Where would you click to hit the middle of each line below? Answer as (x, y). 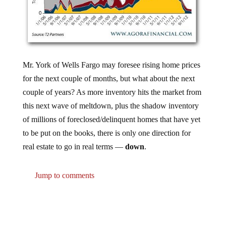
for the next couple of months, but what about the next (108, 71)
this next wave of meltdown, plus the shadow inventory (110, 98)
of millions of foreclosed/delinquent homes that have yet (111, 111)
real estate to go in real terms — (74, 139)
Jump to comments (63, 167)
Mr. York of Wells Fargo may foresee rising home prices (111, 57)
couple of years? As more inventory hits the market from (112, 84)
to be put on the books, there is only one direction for (106, 125)
